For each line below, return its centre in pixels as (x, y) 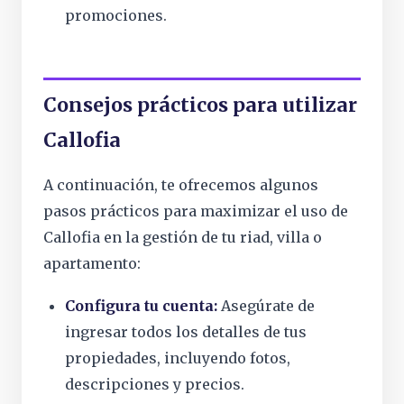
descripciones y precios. (155, 384)
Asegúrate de (266, 306)
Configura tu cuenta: (141, 306)
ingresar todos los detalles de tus (186, 332)
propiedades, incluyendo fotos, (178, 358)
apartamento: (92, 263)
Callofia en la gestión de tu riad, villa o (183, 237)
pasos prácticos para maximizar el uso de (196, 211)
